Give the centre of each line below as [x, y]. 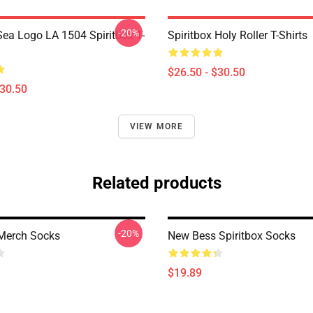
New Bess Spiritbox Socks [232, 236]
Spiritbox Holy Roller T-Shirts [238, 35]
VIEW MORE [156, 126]
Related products [156, 183]
